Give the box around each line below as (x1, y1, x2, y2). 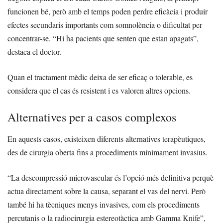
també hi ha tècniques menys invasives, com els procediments (7, 199, 200, 210)
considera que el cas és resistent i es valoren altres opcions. (7, 85, 191, 96)
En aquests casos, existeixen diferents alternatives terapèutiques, (7, 133, 206, 144)
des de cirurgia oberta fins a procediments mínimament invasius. (7, 147, 208, 158)
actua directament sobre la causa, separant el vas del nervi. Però (7, 186, 206, 197)
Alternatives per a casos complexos (7, 109, 176, 125)
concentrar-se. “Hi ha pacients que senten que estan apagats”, (7, 33, 199, 44)
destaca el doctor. (7, 46, 61, 57)
